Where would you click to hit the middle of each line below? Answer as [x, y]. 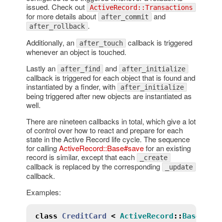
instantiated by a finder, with [72, 86]
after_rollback [57, 26]
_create [153, 157]
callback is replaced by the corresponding [94, 166]
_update [179, 167]
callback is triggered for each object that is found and [111, 77]
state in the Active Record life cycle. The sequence [108, 139]
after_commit [125, 17]
